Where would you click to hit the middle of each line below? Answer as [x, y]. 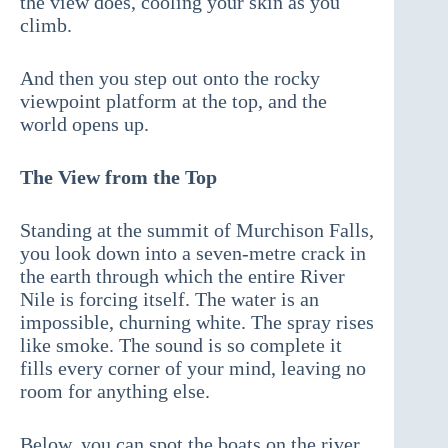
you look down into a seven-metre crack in [193, 253]
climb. [46, 25]
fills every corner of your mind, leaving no [193, 368]
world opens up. [84, 124]
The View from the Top [118, 177]
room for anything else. [115, 391]
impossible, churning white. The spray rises [197, 322]
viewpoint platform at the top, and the [173, 101]
